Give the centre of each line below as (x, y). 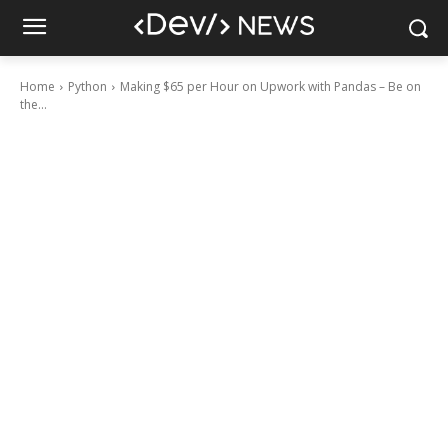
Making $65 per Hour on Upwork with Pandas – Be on (270, 86)
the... (33, 104)
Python (87, 86)
